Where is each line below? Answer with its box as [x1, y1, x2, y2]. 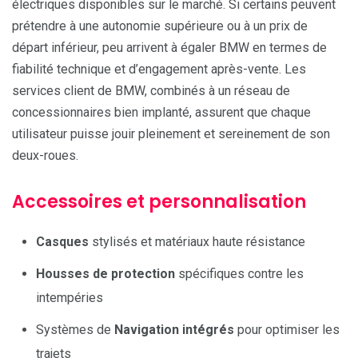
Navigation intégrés [114, 321, 234, 337]
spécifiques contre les [175, 265, 304, 281]
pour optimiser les [234, 321, 340, 337]
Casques [36, 233, 89, 249]
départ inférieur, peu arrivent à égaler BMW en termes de [12, 39, 327, 55]
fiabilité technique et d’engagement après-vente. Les [12, 61, 306, 77]
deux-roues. [12, 147, 78, 163]
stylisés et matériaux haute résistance [89, 233, 305, 249]
